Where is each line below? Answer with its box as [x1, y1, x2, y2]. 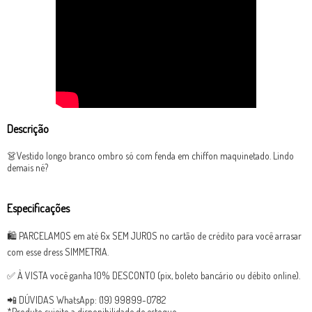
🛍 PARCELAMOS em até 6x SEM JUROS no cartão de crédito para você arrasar [7, 230, 302, 242]
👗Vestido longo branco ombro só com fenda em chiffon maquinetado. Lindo [7, 150, 294, 162]
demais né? [7, 162, 48, 173]
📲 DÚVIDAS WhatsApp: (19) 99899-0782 [7, 294, 166, 306]
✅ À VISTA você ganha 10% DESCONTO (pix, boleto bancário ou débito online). [7, 270, 300, 281]
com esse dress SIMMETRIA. [7, 246, 109, 258]
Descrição [7, 122, 49, 136]
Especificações [7, 201, 70, 215]
